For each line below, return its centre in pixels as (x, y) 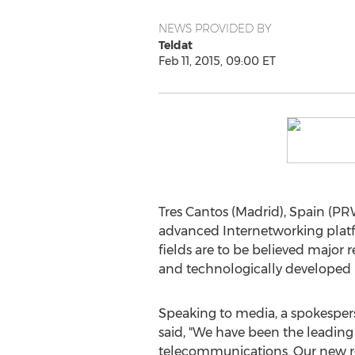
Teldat (175, 45)
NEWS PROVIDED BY (215, 29)
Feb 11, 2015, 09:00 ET (217, 61)
